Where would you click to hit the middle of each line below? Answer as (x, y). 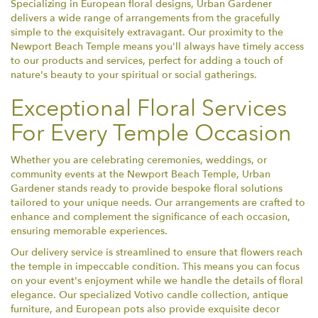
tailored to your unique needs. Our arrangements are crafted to (158, 203)
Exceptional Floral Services (149, 109)
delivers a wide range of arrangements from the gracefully (145, 18)
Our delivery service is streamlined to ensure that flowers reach (157, 253)
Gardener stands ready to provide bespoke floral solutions (147, 189)
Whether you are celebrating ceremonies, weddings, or (139, 160)
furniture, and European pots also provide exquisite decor (145, 309)
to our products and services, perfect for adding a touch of (147, 61)
